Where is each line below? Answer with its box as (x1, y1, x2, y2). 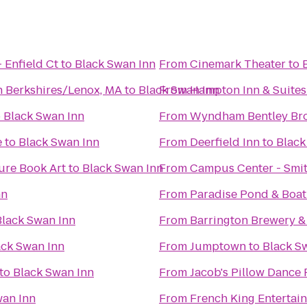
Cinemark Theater (190, 56, 286, 72)
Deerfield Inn (190, 134, 260, 150)
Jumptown (190, 238, 246, 254)
